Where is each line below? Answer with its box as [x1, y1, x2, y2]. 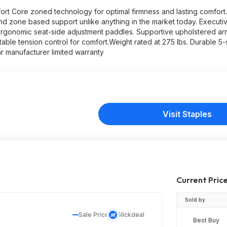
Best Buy [193, 216, 219, 224]
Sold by [185, 197, 205, 203]
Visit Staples [162, 109, 212, 119]
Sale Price [79, 211, 109, 218]
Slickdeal [117, 211, 144, 218]
